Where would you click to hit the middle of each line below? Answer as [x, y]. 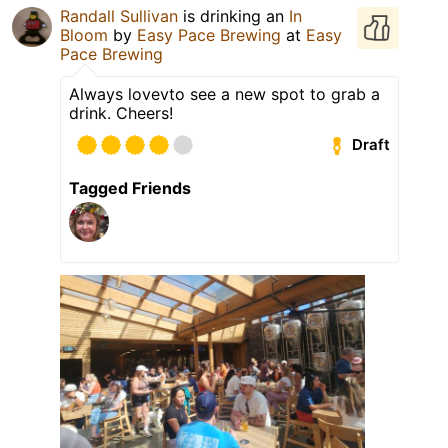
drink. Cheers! [121, 112]
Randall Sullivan [119, 15]
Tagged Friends [130, 187]
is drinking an [233, 15]
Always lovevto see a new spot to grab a [224, 93]
